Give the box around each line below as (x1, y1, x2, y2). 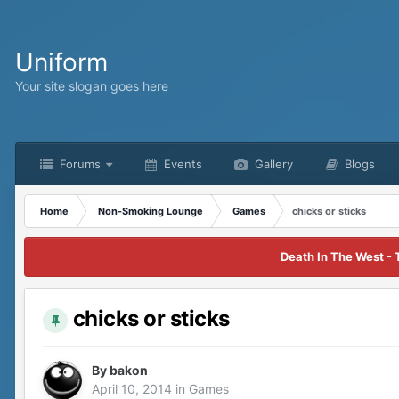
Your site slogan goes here (15, 77, 168, 94)
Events (160, 157, 202, 171)
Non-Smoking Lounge (98, 205, 203, 217)
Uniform (15, 47, 108, 78)
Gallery (251, 157, 293, 171)
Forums (56, 157, 101, 171)
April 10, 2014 (92, 380, 172, 396)
